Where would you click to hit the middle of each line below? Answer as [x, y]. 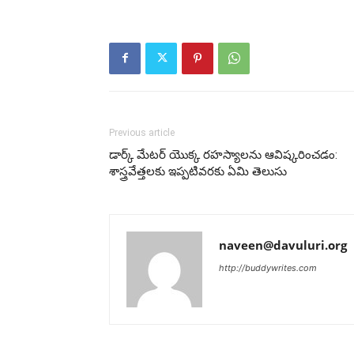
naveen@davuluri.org [283, 245]
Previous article [142, 132]
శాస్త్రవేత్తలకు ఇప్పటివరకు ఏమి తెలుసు [198, 171]
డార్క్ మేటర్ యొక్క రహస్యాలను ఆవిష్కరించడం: [223, 154]
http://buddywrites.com [268, 267]
